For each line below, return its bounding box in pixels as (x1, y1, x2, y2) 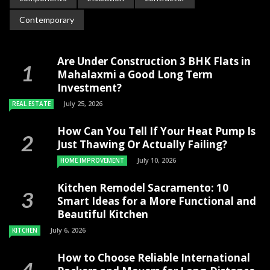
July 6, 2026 (50, 225, 86, 234)
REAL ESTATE (12, 99, 51, 108)
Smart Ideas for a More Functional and (57, 193, 256, 208)
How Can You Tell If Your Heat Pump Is (57, 124, 256, 138)
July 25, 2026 (63, 98, 102, 108)
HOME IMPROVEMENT (60, 155, 124, 165)
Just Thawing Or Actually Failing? (57, 137, 227, 151)
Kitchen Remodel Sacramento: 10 (57, 180, 228, 195)
